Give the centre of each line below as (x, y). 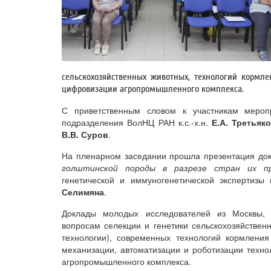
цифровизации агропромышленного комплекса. (153, 89)
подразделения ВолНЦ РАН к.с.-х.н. (137, 122)
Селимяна (83, 191)
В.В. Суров (85, 134)
